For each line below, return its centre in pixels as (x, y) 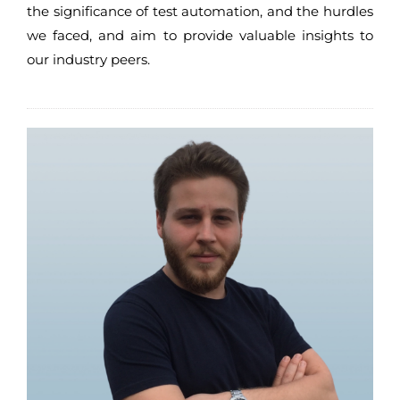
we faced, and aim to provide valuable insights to (200, 36)
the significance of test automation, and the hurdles (200, 12)
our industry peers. (88, 60)
